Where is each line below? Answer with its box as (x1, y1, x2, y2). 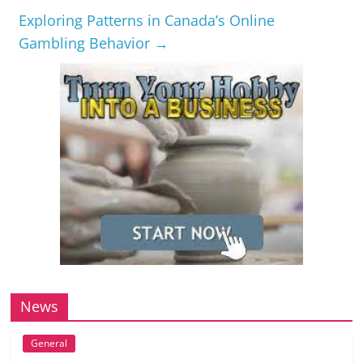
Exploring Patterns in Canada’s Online (19, 11, 275, 31)
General (31, 336, 68, 351)
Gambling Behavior (19, 33, 155, 53)
